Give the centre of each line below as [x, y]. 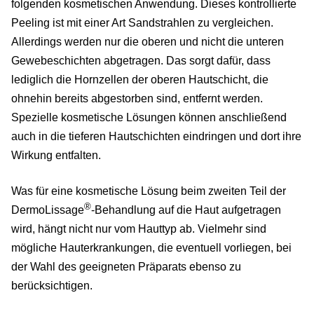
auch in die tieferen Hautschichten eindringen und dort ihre [156, 136]
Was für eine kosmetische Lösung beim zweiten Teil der [149, 191]
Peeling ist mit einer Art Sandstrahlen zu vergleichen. [142, 22]
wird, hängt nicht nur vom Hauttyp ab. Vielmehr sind [139, 228]
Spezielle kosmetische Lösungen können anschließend [149, 117]
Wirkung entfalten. [56, 155]
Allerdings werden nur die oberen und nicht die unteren [148, 41]
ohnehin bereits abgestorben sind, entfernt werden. [137, 98]
